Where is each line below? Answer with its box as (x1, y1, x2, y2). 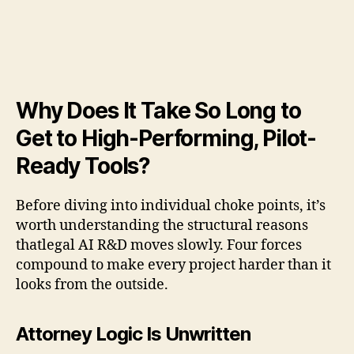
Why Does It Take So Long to (16, 96, 301, 124)
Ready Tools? (16, 152, 151, 179)
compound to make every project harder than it (16, 255, 331, 274)
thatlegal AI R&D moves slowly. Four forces (16, 235, 302, 254)
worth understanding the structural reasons (16, 216, 308, 235)
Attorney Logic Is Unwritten (16, 322, 251, 345)
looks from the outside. (16, 275, 168, 294)
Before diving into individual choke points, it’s (16, 196, 326, 215)
